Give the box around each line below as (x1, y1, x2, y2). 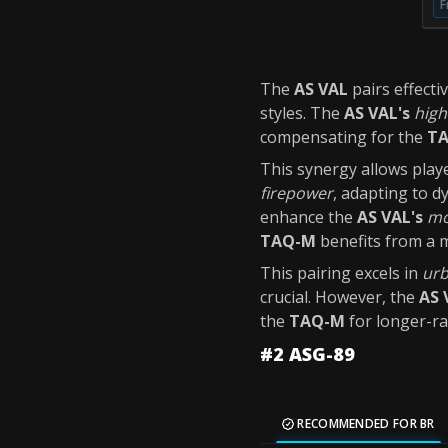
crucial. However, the (260, 286, 419, 308)
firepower (260, 182, 333, 204)
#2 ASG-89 (260, 342, 355, 366)
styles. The (260, 102, 344, 124)
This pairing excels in (260, 262, 422, 284)
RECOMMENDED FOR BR (294, 415, 435, 432)
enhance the (260, 206, 357, 228)
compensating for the (260, 126, 427, 148)
